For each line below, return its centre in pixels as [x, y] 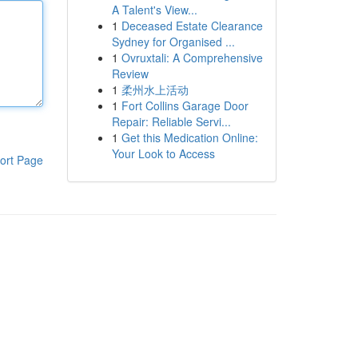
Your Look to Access [163, 153]
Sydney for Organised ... [173, 42]
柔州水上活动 [155, 89]
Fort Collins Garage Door [185, 105]
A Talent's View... [154, 10]
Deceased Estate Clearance [192, 26]
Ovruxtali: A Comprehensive [192, 58]
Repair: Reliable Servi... [171, 121]
